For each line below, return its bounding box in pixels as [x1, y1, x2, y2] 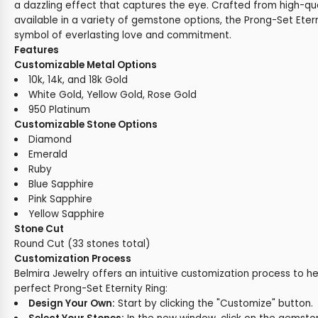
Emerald [28, 148, 67, 161]
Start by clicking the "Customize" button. [114, 297, 313, 310]
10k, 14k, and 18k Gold [28, 73, 128, 87]
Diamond [28, 133, 72, 146]
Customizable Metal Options [14, 58, 157, 72]
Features [14, 43, 59, 57]
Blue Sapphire [28, 177, 94, 191]
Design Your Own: [28, 297, 115, 310]
